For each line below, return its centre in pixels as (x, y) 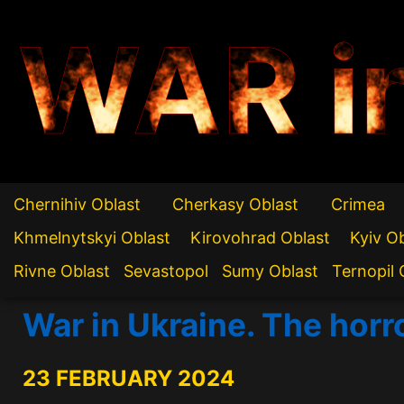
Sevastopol (166, 271)
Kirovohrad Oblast (261, 238)
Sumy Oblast (270, 271)
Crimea (358, 205)
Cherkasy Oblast (236, 205)
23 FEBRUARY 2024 (129, 379)
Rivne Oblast (62, 271)
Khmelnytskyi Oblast (92, 238)
